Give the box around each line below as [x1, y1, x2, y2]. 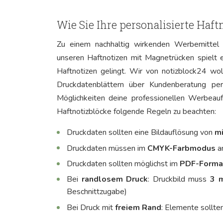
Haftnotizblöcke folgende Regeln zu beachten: [57, 106, 216, 117]
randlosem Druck [81, 174, 148, 185]
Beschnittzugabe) [67, 186, 127, 198]
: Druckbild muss [148, 174, 211, 185]
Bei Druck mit [67, 202, 115, 213]
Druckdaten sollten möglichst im [67, 158, 180, 169]
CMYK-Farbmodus [147, 142, 216, 154]
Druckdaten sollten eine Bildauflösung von [67, 127, 215, 138]
